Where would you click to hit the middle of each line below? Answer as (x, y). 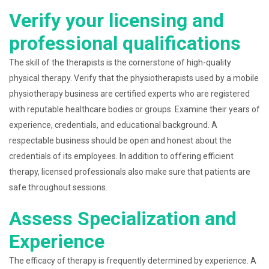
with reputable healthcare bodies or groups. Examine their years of (134, 109)
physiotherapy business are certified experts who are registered (129, 94)
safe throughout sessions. (58, 187)
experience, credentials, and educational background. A (113, 125)
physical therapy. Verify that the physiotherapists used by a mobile (134, 78)
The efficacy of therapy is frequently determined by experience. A (133, 261)
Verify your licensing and (116, 20)
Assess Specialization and (123, 219)
